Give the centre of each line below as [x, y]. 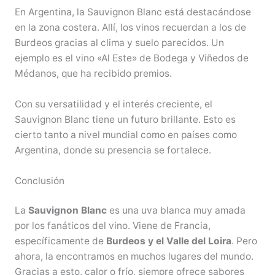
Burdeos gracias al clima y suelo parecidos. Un [119, 43]
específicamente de [60, 241]
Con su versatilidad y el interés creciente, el [113, 104]
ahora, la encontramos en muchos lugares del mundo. [134, 256]
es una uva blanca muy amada [176, 210]
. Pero [244, 241]
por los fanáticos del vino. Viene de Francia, [112, 225]
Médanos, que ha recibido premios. [93, 74]
